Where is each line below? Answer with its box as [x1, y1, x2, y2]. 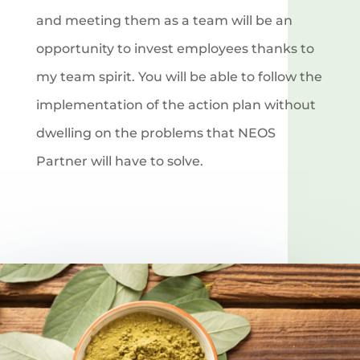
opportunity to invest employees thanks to [35, 40, 314, 56]
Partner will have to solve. [35, 153, 203, 169]
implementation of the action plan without [35, 96, 316, 112]
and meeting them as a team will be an [35, 12, 292, 28]
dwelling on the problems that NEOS [35, 125, 276, 141]
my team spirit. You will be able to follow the [35, 68, 322, 84]
